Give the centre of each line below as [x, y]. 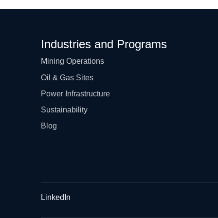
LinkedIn [56, 197]
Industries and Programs [104, 44]
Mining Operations [73, 61]
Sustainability [64, 110]
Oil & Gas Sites [67, 77]
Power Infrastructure [75, 93]
